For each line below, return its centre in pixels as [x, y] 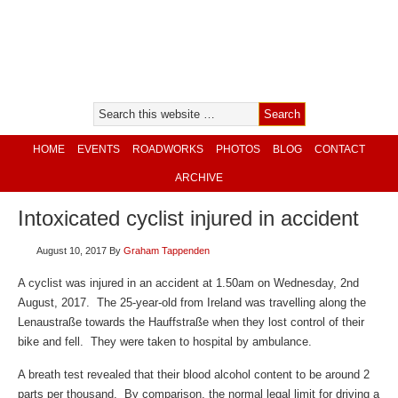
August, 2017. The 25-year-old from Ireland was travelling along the [192, 302]
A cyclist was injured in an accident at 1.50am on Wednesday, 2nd [188, 283]
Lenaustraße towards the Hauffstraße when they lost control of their [191, 322]
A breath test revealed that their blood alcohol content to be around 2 [194, 374]
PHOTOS [238, 149]
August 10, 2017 [72, 251]
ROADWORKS [168, 149]
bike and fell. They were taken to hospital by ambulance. [165, 342]
